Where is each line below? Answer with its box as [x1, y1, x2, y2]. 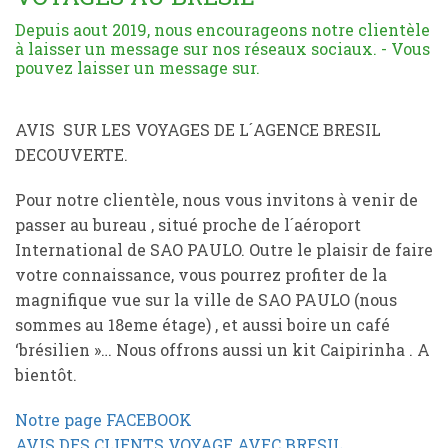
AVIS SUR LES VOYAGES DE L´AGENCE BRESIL [15, 119, 381, 140]
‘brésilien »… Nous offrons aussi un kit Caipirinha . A [15, 339, 430, 360]
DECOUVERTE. [15, 144, 128, 165]
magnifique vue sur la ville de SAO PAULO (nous [15, 289, 397, 310]
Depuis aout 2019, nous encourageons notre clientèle [15, 19, 430, 40]
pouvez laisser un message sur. [15, 57, 260, 78]
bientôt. [15, 364, 77, 385]
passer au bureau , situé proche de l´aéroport [15, 214, 361, 235]
